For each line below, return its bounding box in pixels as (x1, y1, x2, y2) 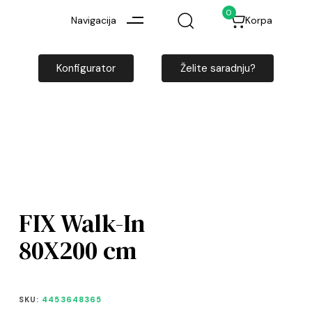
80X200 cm (18, 233, 136, 267)
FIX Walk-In (18, 205, 145, 240)
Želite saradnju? (180, 61, 256, 75)
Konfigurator (56, 61, 116, 75)
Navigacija (70, 13, 116, 26)
